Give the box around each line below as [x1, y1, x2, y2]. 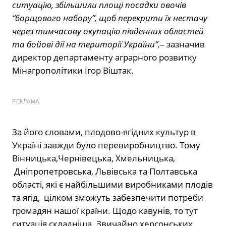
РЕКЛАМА [12, 98, 39, 104]
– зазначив [160, 38, 205, 50]
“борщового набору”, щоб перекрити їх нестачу [12, 12, 207, 24]
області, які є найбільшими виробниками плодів [12, 178, 213, 190]
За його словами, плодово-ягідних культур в [12, 126, 196, 138]
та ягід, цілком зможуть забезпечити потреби [12, 191, 203, 203]
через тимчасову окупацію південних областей [12, 25, 204, 37]
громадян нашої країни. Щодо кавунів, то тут [12, 204, 198, 216]
